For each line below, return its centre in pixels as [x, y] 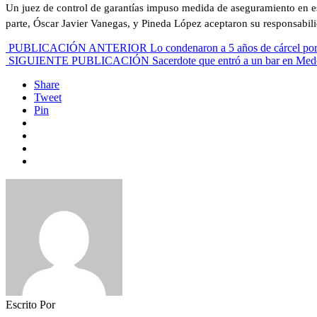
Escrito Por [30, 305]
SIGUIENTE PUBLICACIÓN [79, 61]
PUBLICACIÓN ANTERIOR [78, 48]
